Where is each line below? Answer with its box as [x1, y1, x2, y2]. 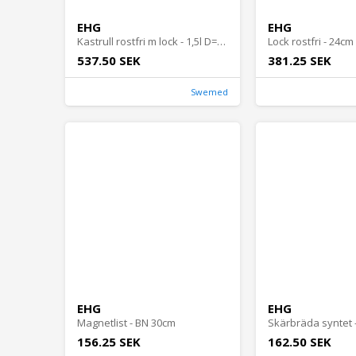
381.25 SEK [268, 52, 331, 69]
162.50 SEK [268, 334, 331, 350]
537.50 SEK [77, 52, 141, 69]
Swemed [191, 86, 228, 99]
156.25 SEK [77, 334, 141, 350]
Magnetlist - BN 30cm [77, 315, 176, 331]
